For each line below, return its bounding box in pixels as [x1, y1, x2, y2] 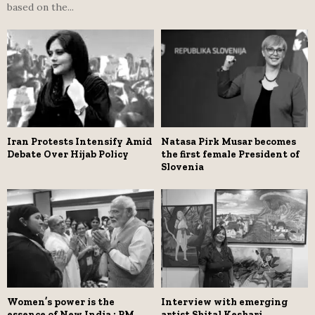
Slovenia [161, 161, 204, 174]
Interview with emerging [161, 295, 288, 308]
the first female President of [161, 148, 300, 161]
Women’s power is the [7, 295, 115, 308]
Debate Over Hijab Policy [7, 148, 129, 161]
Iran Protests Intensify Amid [7, 136, 152, 148]
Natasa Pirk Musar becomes [161, 136, 296, 148]
